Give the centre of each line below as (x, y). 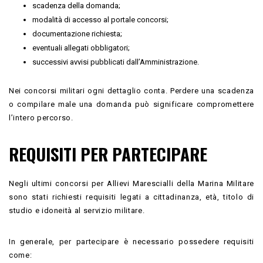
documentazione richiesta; (77, 33)
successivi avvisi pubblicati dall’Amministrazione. (116, 62)
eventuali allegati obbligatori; (81, 48)
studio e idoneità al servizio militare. (77, 210)
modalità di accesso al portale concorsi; (100, 19)
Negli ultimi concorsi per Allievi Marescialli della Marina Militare (131, 183)
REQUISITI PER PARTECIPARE (108, 153)
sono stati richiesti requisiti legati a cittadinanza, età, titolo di (131, 197)
